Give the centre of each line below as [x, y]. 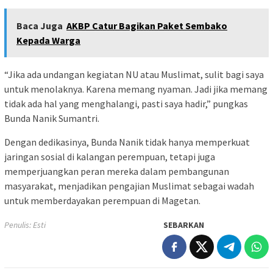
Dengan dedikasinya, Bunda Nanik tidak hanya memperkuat [127, 142]
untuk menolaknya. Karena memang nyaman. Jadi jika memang [136, 89]
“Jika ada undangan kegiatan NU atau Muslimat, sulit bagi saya [134, 75]
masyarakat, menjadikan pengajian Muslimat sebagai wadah [129, 186]
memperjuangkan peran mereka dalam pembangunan [117, 172]
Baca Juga [40, 26]
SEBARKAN [184, 225]
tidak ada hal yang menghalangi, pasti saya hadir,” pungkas [126, 104]
